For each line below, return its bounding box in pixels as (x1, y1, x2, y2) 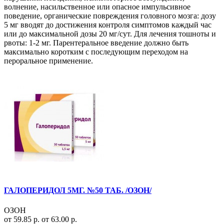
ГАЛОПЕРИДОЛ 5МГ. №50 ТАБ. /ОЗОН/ (4, 186, 151, 195)
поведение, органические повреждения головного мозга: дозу (4, 11, 216, 20)
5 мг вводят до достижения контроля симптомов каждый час (4, 20, 211, 29)
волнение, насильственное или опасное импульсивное (4, 2, 190, 11)
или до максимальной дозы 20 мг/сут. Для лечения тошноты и (4, 29, 216, 38)
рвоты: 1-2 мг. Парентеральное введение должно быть (4, 38, 188, 47)
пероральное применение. (4, 56, 93, 65)
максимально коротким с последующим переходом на (4, 47, 188, 56)
